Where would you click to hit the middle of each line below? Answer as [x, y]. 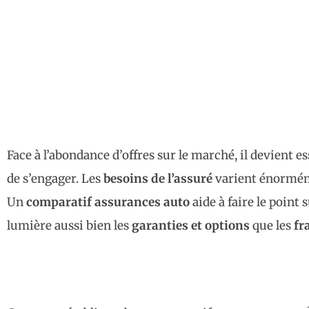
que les [272, 225]
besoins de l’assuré [158, 178]
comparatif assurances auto [108, 202]
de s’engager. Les [55, 178]
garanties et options [191, 225]
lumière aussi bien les [69, 225]
